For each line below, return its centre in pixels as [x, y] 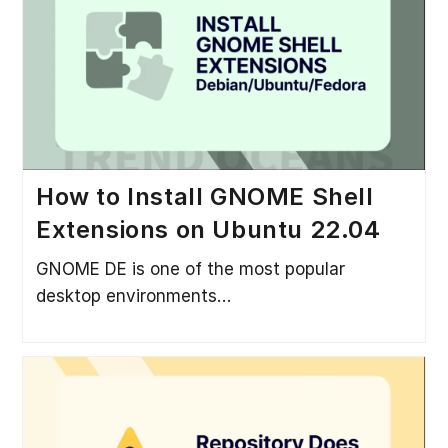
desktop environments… [133, 295]
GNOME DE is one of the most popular [190, 268]
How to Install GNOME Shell [204, 196]
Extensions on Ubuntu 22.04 [208, 229]
